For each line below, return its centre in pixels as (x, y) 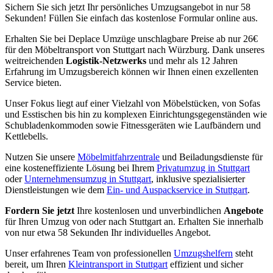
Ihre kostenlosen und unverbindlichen (149, 210)
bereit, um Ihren (37, 264)
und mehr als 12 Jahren (193, 60)
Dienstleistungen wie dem (56, 190)
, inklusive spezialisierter (198, 179)
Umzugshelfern (203, 253)
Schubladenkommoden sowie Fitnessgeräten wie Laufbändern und (133, 125)
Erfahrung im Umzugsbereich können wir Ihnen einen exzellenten (132, 71)
